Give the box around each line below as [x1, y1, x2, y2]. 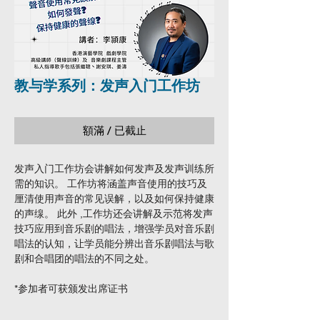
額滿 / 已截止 [82, 124, 146, 137]
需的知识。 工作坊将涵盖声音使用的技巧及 [14, 178, 207, 189]
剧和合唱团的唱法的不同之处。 [14, 253, 154, 264]
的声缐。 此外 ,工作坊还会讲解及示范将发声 [14, 208, 213, 219]
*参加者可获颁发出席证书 [14, 283, 128, 294]
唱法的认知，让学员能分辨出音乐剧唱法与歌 [14, 238, 214, 249]
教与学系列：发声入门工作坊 [14, 77, 200, 94]
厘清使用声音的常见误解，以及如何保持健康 [14, 193, 214, 204]
